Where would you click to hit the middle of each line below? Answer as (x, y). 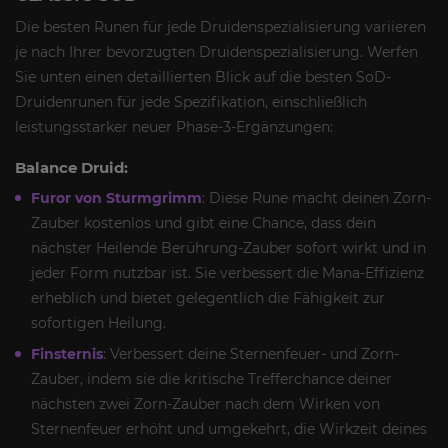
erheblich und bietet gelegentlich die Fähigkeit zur (208, 297)
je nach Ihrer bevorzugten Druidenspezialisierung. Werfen (216, 51)
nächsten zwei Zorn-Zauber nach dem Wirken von (205, 403)
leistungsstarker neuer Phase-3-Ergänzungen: (174, 126)
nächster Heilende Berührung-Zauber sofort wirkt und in (228, 247)
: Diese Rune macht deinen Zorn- (316, 197)
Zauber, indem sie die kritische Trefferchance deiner (211, 378)
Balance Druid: (71, 167)
